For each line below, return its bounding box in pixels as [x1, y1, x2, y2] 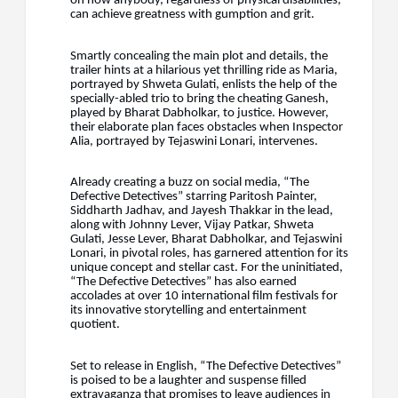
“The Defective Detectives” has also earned [70, 275, 297, 290]
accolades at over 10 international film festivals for [70, 290, 338, 304]
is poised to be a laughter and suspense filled [70, 373, 306, 387]
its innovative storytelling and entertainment [70, 304, 306, 318]
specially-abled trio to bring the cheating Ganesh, [70, 92, 329, 106]
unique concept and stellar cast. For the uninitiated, [70, 261, 343, 275]
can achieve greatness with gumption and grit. [70, 8, 314, 22]
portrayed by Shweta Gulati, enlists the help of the [70, 77, 337, 92]
